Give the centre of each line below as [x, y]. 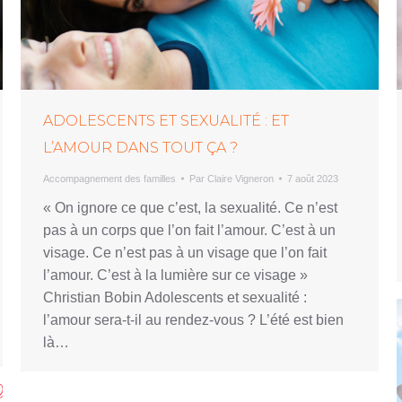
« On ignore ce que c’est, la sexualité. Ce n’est [190, 207]
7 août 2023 [313, 178]
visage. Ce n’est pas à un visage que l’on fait [185, 252]
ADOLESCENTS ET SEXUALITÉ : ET [166, 120]
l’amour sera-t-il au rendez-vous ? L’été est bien [193, 319]
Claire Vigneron [240, 178]
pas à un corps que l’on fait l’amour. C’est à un [189, 230]
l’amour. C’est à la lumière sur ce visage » [175, 275]
